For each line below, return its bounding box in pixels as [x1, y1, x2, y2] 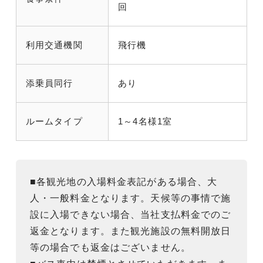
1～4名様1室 [118, 116, 173, 126]
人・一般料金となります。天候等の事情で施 [30, 193, 231, 203]
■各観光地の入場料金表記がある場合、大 [30, 176, 218, 187]
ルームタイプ [26, 116, 83, 126]
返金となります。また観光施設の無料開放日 [30, 225, 231, 236]
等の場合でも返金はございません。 [30, 242, 191, 252]
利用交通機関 [26, 39, 83, 50]
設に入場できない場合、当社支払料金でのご [30, 209, 231, 220]
